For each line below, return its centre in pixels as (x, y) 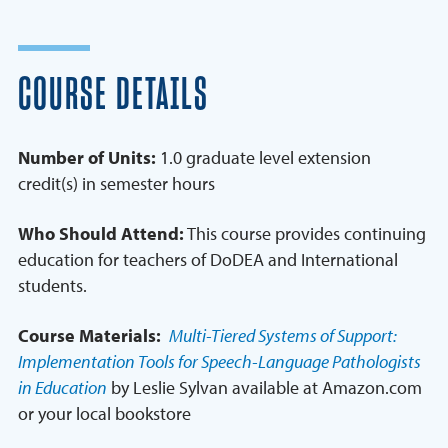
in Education (62, 388)
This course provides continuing (305, 234)
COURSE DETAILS (113, 96)
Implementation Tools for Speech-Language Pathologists (219, 362)
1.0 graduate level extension (263, 158)
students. (52, 286)
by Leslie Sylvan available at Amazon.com (264, 388)
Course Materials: (93, 336)
